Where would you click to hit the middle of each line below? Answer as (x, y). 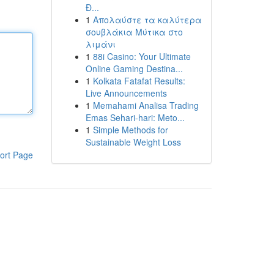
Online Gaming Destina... (134, 68)
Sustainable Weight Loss (133, 142)
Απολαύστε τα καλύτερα (147, 20)
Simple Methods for (130, 130)
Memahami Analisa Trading (146, 105)
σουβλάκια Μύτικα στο (134, 32)
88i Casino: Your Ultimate (142, 56)
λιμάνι (100, 44)
